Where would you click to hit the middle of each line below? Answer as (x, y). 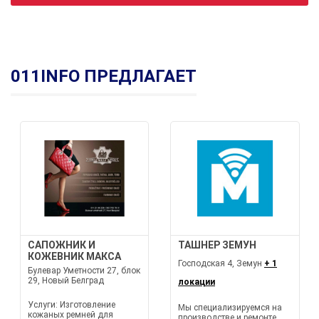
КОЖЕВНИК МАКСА (74, 256)
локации (197, 282)
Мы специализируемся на (230, 308)
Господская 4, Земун (221, 263)
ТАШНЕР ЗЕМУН (217, 245)
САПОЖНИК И (61, 245)
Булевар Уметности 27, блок (84, 271)
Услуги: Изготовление (71, 305)
